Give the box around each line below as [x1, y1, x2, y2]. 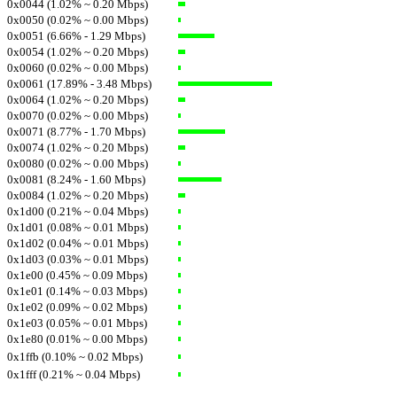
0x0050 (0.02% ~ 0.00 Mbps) [7, 12, 148, 27]
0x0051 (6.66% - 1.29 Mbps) [7, 28, 145, 43]
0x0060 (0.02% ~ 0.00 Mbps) [7, 60, 148, 74]
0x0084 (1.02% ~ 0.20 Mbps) [7, 188, 148, 202]
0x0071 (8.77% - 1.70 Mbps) [7, 124, 145, 138]
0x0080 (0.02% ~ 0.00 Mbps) [7, 156, 148, 170]
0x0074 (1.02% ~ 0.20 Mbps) [7, 140, 148, 154]
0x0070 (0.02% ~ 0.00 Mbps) [7, 108, 148, 122]
